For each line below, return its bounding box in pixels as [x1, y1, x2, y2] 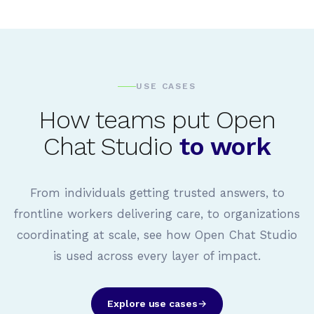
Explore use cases [107, 298, 198, 309]
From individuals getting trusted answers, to [29, 186, 285, 200]
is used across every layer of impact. [53, 249, 261, 263]
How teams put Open [39, 105, 275, 135]
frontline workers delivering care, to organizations [14, 207, 300, 221]
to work [179, 132, 271, 161]
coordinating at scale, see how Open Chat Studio [17, 228, 297, 242]
